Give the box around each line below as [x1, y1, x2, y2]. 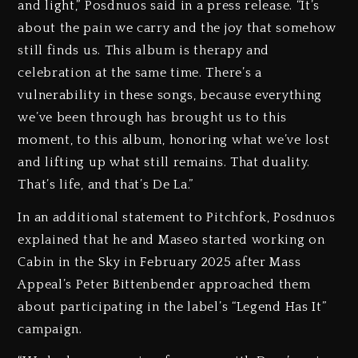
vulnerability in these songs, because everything [18, 87, 323, 102]
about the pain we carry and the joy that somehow [18, 20, 337, 35]
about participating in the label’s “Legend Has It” [18, 299, 327, 314]
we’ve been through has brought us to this [18, 109, 288, 125]
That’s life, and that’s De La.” [18, 177, 194, 192]
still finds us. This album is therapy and [18, 42, 270, 58]
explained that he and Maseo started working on [18, 232, 325, 247]
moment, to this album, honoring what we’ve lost [18, 132, 330, 147]
